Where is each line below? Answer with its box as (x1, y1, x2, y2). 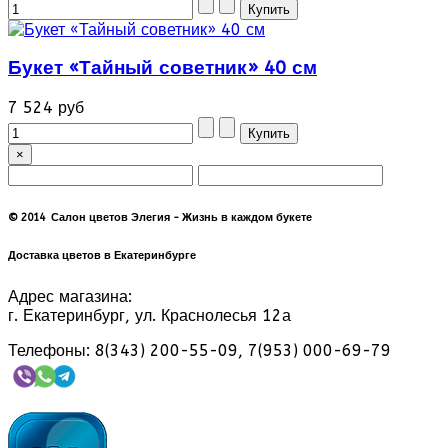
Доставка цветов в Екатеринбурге (8, 249, 196, 263)
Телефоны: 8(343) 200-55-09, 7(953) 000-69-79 (8, 341, 391, 361)
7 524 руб (8, 98, 84, 118)
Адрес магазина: (8, 287, 132, 307)
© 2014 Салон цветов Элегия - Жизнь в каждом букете (8, 211, 312, 225)
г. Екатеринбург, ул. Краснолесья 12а (8, 306, 291, 326)
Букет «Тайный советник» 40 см (8, 57, 317, 80)
